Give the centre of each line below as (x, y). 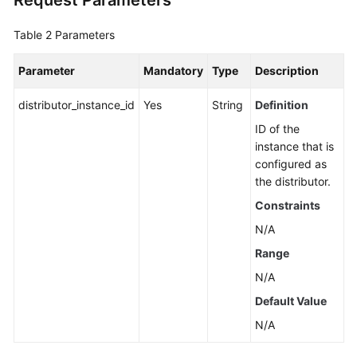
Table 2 (34, 35)
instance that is (294, 146)
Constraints (288, 205)
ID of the (277, 129)
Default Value (291, 301)
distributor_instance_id (76, 105)
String (228, 105)
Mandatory (173, 71)
